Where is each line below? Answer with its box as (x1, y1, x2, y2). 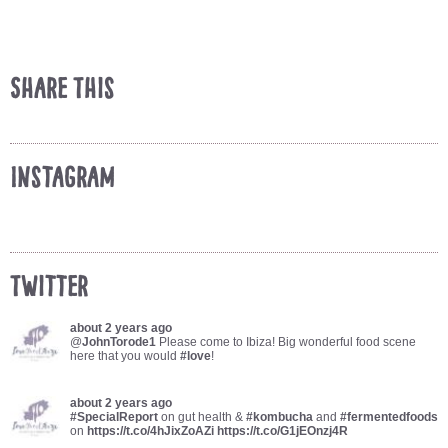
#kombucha (246, 409, 313, 424)
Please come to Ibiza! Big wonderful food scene (156, 334, 416, 349)
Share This (10, 71, 115, 106)
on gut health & (158, 409, 246, 424)
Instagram (10, 160, 115, 195)
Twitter (10, 269, 88, 304)
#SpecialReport (70, 409, 158, 424)
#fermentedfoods (340, 409, 438, 424)
